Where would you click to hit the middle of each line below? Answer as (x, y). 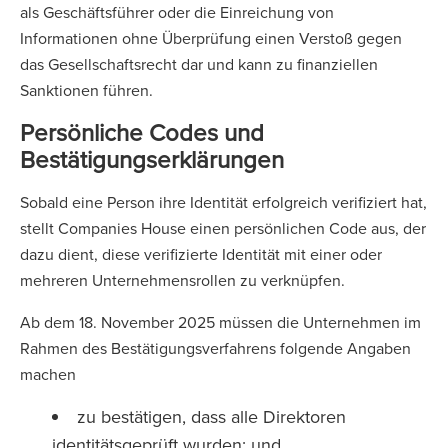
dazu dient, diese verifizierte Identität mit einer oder (201, 254)
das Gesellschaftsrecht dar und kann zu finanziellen (199, 64)
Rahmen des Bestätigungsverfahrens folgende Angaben (215, 348)
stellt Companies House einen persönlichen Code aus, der (223, 228)
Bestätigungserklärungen (152, 159)
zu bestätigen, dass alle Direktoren (211, 416)
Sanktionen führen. (88, 90)
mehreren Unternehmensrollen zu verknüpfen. (184, 280)
